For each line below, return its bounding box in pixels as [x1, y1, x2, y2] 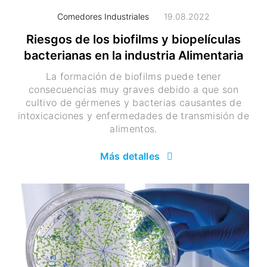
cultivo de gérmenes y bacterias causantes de [26, 96, 241, 108]
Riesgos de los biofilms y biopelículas [26, 32, 241, 46]
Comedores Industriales [57, 11, 149, 21]
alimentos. [110, 122, 157, 135]
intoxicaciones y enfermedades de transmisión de [18, 109, 249, 122]
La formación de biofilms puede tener [45, 70, 222, 82]
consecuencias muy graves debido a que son [29, 83, 238, 95]
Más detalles [100, 150, 160, 162]
